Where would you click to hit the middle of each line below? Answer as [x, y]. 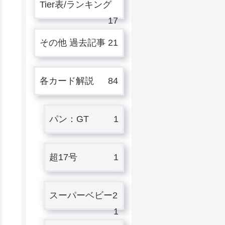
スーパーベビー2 [83, 195]
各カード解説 [67, 81]
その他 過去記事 [73, 42]
